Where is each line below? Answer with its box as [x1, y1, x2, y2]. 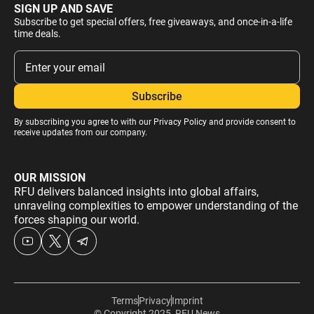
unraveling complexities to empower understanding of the [13, 199, 298, 213]
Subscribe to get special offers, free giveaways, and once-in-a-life [13, 15, 292, 27]
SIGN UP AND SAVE [13, 1, 113, 15]
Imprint [171, 294, 203, 306]
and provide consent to [206, 117, 296, 128]
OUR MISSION [13, 171, 86, 185]
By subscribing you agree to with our [13, 117, 153, 128]
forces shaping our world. [13, 213, 139, 227]
